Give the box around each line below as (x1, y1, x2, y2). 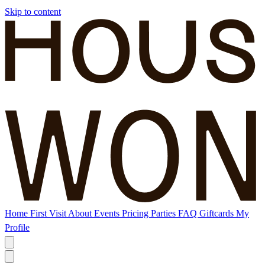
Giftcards (199, 208, 236, 218)
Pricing (122, 208, 151, 218)
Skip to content (5, 7, 61, 17)
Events (94, 208, 122, 218)
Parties (151, 208, 178, 218)
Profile (5, 222, 30, 232)
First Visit (30, 208, 68, 218)
